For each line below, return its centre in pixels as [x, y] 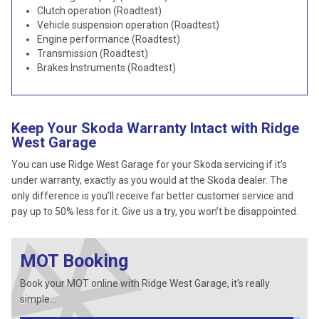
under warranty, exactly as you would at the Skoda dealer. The [150, 180]
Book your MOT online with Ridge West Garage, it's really [145, 283]
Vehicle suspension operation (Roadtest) [128, 25]
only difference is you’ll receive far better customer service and [152, 196]
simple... [38, 299]
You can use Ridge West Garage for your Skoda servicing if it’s [149, 164]
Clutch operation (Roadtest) [99, 11]
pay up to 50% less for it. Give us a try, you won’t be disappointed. [155, 211]
